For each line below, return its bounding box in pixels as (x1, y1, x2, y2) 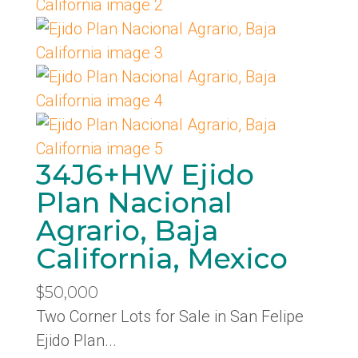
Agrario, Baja (35, 213, 218, 248)
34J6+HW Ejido (35, 157, 254, 192)
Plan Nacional (35, 185, 233, 220)
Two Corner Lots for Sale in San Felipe (35, 307, 304, 326)
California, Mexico (35, 241, 288, 276)
